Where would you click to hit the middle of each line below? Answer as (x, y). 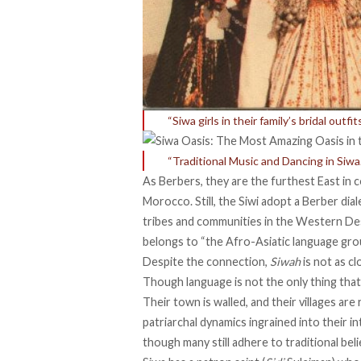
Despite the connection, (206, 261)
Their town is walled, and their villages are (250, 301)
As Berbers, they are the (207, 180)
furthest (293, 180)
